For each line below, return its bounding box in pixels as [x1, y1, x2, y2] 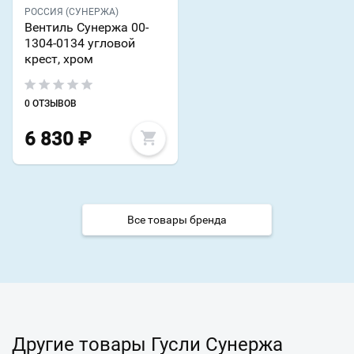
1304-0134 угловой [24, 36, 135, 51]
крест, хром [24, 51, 93, 67]
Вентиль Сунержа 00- [24, 20, 149, 36]
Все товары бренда [127, 213, 227, 227]
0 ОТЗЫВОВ [24, 98, 77, 110]
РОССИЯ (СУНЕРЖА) [24, 6, 119, 18]
